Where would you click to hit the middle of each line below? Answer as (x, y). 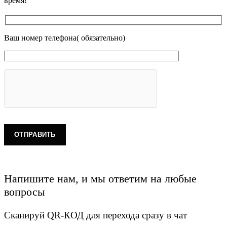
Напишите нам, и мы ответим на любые (100, 178)
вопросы (25, 192)
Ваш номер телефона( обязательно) (65, 37)
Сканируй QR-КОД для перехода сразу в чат (96, 215)
